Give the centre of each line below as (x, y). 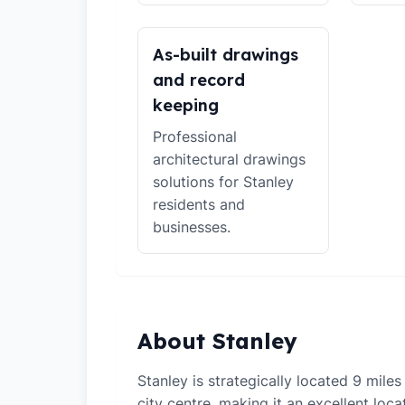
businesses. (192, 227)
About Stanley (217, 341)
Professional (195, 137)
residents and (199, 204)
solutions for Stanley (223, 182)
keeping (186, 105)
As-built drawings (226, 55)
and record (199, 80)
